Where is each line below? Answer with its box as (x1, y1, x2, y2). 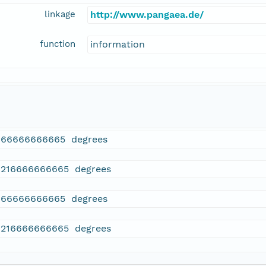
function (40, 39, 75, 50)
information (90, 39, 145, 50)
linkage (45, 9, 75, 20)
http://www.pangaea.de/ (90, 9, 204, 21)
